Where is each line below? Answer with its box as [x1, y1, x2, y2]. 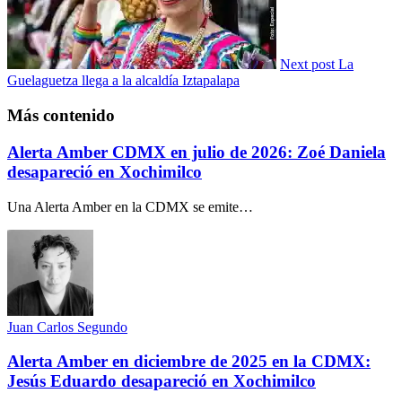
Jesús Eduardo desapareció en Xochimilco [7, 371, 316, 391]
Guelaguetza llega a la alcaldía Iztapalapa [7, 73, 240, 89]
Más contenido [7, 106, 115, 126]
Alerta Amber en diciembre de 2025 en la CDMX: [7, 352, 371, 371]
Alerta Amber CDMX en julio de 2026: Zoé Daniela [7, 142, 386, 162]
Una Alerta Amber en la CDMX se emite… [7, 198, 253, 214]
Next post [280, 57, 335, 73]
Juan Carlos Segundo [7, 319, 127, 335]
